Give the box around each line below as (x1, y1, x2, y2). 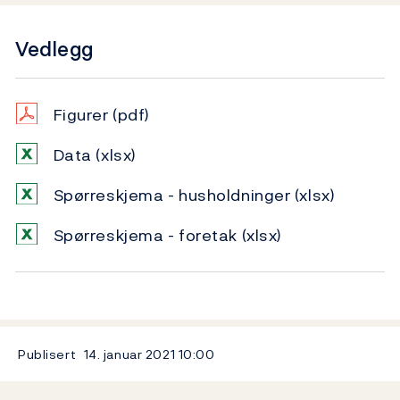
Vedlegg (15, 35, 94, 64)
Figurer (53, 103, 113, 128)
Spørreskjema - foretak (53, 223, 242, 248)
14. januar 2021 (80, 345, 179, 364)
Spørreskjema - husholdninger (53, 183, 295, 208)
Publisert (18, 345, 77, 364)
